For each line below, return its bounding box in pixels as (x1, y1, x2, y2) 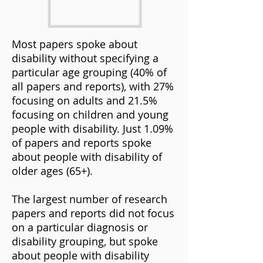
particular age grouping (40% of (12, 65, 167, 79)
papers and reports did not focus (12, 206, 174, 220)
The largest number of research (12, 192, 167, 206)
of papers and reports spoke (12, 136, 151, 150)
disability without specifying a (12, 51, 159, 65)
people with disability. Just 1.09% (12, 122, 173, 136)
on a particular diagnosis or (12, 220, 148, 234)
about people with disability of (12, 150, 162, 164)
